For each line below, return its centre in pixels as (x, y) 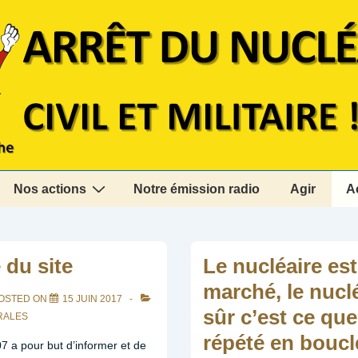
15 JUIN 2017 (92, 299)
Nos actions (50, 189)
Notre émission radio (197, 189)
